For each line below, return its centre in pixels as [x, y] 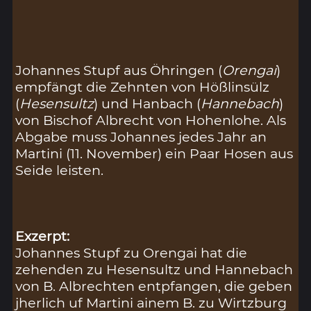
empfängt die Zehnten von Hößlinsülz [143, 86]
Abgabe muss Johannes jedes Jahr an [141, 136]
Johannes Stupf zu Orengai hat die [132, 253]
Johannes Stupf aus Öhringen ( [119, 70]
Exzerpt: [43, 236]
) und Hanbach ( [148, 103]
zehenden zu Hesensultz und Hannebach [154, 270]
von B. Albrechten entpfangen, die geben [154, 286]
